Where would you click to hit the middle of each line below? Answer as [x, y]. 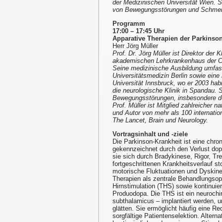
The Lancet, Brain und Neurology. [160, 120]
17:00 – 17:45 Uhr [139, 31]
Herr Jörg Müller [135, 46]
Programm [129, 24]
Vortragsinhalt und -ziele [150, 134]
